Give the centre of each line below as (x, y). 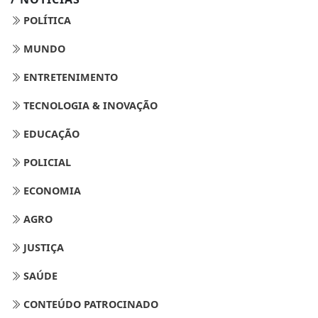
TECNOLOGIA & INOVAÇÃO (89, 106)
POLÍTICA (46, 21)
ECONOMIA (51, 191)
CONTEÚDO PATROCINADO (89, 305)
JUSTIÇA (42, 248)
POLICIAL (46, 163)
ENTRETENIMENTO (69, 77)
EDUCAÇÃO (50, 134)
